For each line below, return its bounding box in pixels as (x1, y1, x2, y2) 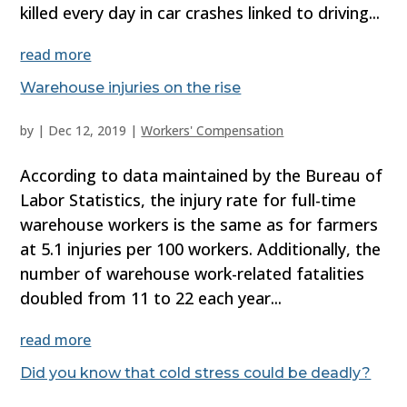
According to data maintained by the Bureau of (20, 164, 383, 187)
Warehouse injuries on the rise (20, 79, 242, 97)
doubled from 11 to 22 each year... (20, 287, 283, 310)
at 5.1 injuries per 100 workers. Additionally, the (20, 238, 382, 261)
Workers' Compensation (141, 122, 284, 140)
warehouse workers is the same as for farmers (20, 213, 379, 236)
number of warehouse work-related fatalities (20, 263, 365, 285)
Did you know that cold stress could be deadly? (20, 364, 372, 382)
